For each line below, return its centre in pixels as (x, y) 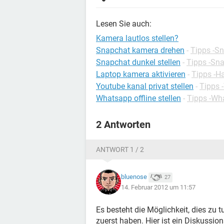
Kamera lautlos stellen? (137, 38)
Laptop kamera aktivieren (141, 74)
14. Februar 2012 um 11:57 (158, 187)
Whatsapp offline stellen (138, 98)
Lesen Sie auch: (124, 24)
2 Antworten (123, 124)
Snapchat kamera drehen (140, 50)
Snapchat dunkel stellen (138, 62)
